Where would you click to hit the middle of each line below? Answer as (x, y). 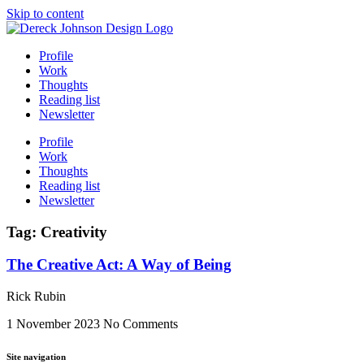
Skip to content (45, 13)
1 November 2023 (55, 324)
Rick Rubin (36, 297)
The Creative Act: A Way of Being (119, 265)
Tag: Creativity (57, 232)
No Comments (141, 324)
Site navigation (36, 357)
